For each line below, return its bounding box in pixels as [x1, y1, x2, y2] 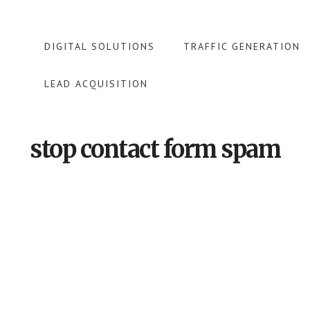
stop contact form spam [30, 135, 280, 164]
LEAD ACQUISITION [44, 77, 148, 90]
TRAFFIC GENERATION [183, 40, 300, 53]
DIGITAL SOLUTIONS [44, 40, 155, 53]
